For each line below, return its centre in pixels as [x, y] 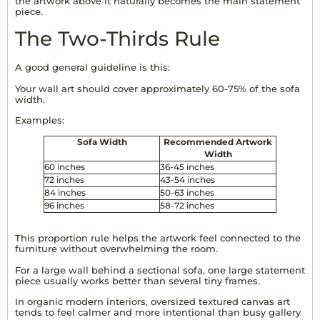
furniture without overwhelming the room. [116, 249]
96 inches [64, 206]
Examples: [40, 120]
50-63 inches [187, 193]
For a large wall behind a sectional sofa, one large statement [160, 270]
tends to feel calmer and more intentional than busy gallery [158, 312]
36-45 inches [187, 167]
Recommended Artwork [218, 142]
